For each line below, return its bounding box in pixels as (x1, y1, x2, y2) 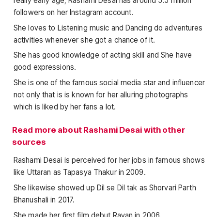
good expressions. (14, 62, 77, 72)
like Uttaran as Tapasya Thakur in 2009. (14, 168, 146, 177)
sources (12, 137, 46, 147)
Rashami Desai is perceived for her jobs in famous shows (14, 155, 205, 165)
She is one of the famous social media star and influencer (14, 77, 205, 87)
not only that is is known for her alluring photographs (14, 90, 188, 99)
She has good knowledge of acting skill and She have (14, 50, 192, 60)
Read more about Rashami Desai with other (12, 124, 185, 135)
